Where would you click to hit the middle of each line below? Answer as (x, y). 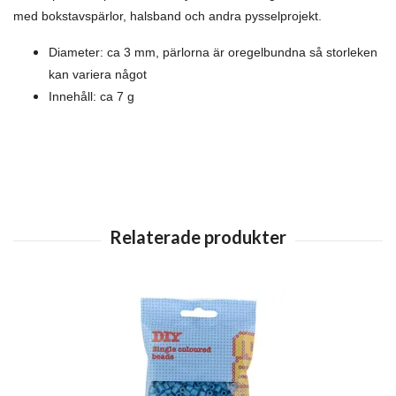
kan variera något (98, 74)
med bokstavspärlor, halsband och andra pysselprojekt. (168, 16)
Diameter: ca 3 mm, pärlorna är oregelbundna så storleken (213, 52)
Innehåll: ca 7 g (91, 96)
